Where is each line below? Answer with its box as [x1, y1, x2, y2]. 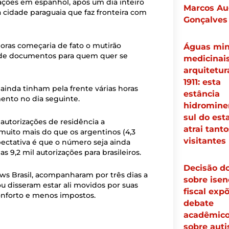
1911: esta [183, 77, 221, 87]
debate [183, 198, 214, 209]
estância [183, 89, 220, 99]
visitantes [183, 136, 226, 146]
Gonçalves [183, 15, 227, 25]
